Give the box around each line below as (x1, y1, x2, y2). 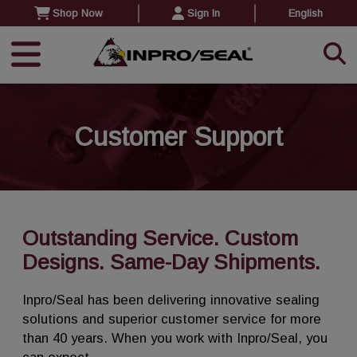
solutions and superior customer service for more (22, 311, 321, 327)
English (288, 7, 323, 19)
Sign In (186, 7, 220, 19)
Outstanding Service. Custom (22, 226, 298, 250)
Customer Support (74, 123, 283, 152)
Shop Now (53, 7, 104, 19)
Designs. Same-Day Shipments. (22, 249, 320, 274)
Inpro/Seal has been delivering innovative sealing (22, 292, 320, 308)
